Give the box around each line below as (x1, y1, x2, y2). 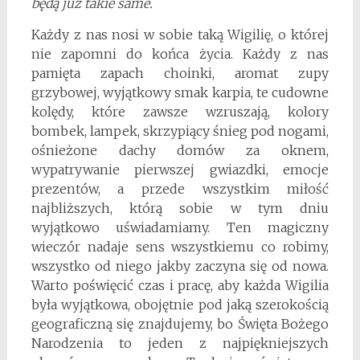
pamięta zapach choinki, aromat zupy (31, 65, 329, 82)
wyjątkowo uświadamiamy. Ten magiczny (31, 219, 329, 236)
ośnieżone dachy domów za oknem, (31, 142, 329, 159)
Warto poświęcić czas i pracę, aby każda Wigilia (31, 277, 329, 294)
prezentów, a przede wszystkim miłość (31, 181, 329, 198)
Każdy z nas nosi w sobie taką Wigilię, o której (31, 27, 329, 43)
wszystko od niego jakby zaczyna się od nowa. (31, 258, 329, 275)
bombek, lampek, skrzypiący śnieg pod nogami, (31, 123, 329, 140)
